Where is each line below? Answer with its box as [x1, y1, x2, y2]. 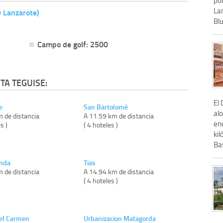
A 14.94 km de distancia [84, 166, 154, 176]
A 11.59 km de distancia [84, 111, 154, 120]
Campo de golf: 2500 [37, 38, 108, 50]
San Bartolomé [84, 102, 128, 111]
